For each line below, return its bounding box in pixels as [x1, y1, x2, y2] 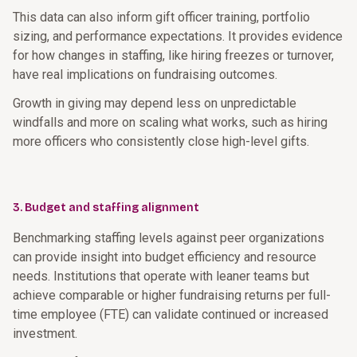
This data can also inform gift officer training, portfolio [13, 10, 310, 25]
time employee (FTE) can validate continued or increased [13, 307, 328, 322]
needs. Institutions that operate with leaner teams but [13, 269, 309, 284]
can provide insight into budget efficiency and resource [13, 249, 316, 265]
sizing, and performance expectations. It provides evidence [13, 29, 343, 44]
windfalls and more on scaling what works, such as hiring [13, 115, 328, 130]
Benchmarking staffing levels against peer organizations [13, 230, 324, 245]
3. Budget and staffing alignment [13, 201, 199, 214]
